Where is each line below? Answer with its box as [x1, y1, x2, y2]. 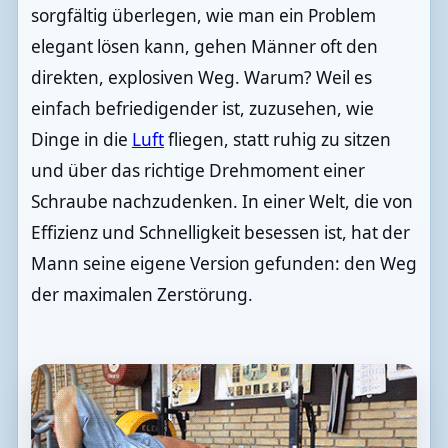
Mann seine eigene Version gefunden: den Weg [30, 252, 417, 276]
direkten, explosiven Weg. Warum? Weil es [30, 66, 372, 90]
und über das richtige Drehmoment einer [30, 159, 365, 183]
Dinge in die [30, 128, 132, 152]
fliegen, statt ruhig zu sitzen [163, 128, 391, 152]
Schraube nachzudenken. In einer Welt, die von [30, 190, 413, 214]
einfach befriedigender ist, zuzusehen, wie [30, 97, 374, 121]
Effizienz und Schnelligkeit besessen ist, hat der [30, 221, 410, 245]
